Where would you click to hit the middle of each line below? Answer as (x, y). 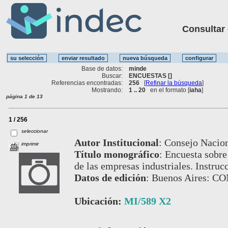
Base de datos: (102, 68)
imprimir (30, 144)
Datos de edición (110, 177)
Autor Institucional (116, 142)
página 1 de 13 (24, 96)
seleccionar (35, 131)
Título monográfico (117, 154)
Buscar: (112, 76)
